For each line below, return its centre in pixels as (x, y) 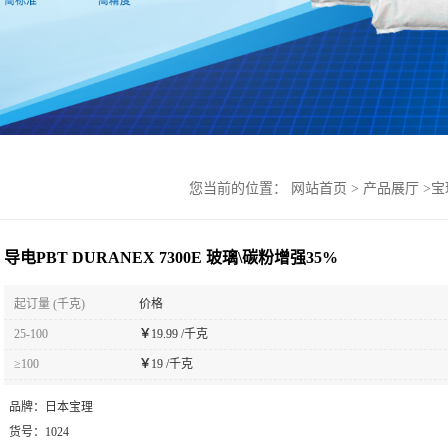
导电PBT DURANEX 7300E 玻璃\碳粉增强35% (171, 257)
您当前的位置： (240, 188)
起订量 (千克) (49, 304)
